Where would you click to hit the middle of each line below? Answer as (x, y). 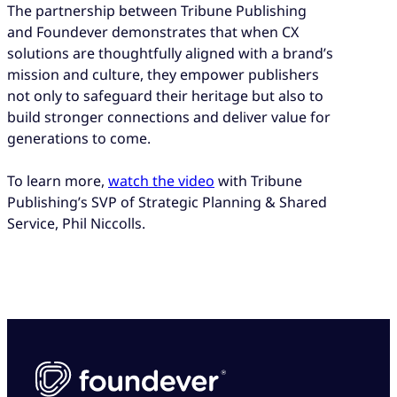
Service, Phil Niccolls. (76, 223)
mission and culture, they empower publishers (163, 74)
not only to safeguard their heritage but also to (165, 95)
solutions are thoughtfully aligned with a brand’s (170, 53)
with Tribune (258, 180)
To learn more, (58, 180)
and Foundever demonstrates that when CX (153, 31)
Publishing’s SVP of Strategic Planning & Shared (167, 202)
